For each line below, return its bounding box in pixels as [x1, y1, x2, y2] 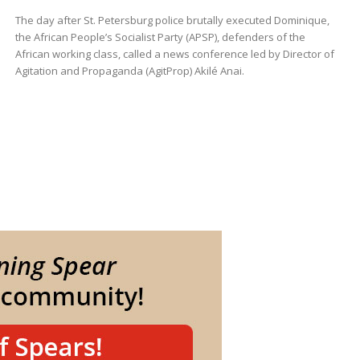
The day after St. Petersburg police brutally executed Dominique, [14, 12, 329, 27]
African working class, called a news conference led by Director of [14, 46, 334, 61]
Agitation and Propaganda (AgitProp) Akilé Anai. [14, 63, 244, 78]
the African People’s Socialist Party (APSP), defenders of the [14, 29, 305, 44]
